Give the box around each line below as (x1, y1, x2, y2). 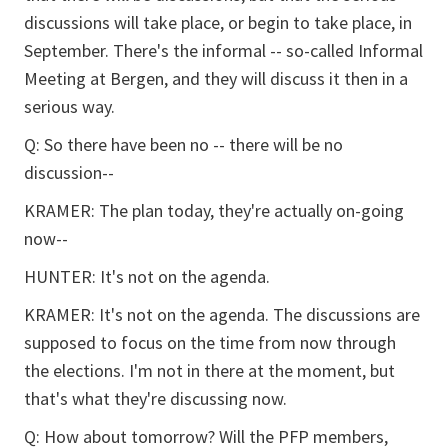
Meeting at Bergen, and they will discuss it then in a (24, 67, 408, 90)
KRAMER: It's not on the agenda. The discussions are (24, 303, 420, 326)
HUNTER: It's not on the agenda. (24, 265, 270, 288)
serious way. (24, 95, 115, 118)
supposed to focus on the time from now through (24, 331, 396, 354)
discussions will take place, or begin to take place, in (24, 11, 412, 34)
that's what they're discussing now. (24, 387, 287, 410)
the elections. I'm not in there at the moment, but (24, 359, 395, 382)
